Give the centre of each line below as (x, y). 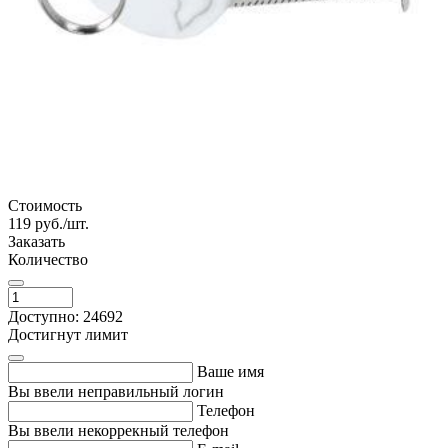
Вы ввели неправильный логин (116, 391)
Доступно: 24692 (65, 316)
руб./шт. (62, 223)
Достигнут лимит (68, 334)
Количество (48, 259)
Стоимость (45, 205)
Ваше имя (230, 371)
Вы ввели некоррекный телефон (118, 430)
